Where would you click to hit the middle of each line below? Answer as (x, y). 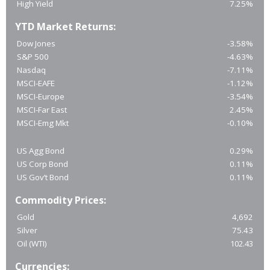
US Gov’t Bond (43, 177)
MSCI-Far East (42, 110)
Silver (27, 231)
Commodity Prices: (61, 200)
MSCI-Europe (41, 97)
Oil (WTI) (32, 244)
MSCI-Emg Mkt (43, 123)
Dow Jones (36, 44)
